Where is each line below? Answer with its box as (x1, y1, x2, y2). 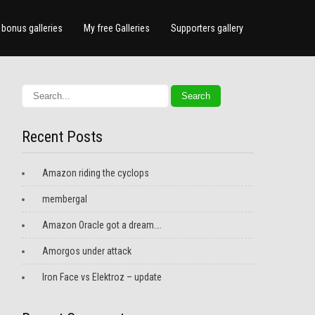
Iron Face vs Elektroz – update (42, 271, 162, 283)
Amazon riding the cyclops (42, 167, 149, 179)
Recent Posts (22, 128, 103, 146)
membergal (42, 193, 87, 205)
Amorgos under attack (42, 245, 131, 257)
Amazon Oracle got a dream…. (42, 219, 162, 231)
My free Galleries (84, 22, 150, 34)
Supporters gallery (171, 22, 243, 34)
